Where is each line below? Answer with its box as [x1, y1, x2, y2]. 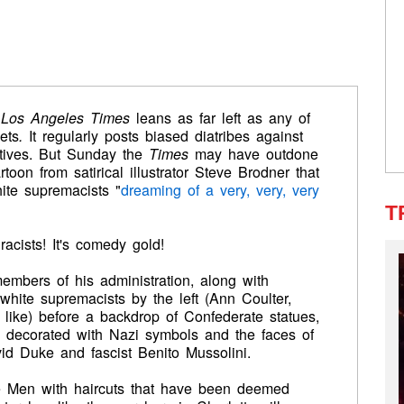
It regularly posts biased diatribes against [29, 125, 303, 146]
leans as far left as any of [130, 107, 310, 128]
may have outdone [195, 143, 318, 164]
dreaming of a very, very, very [121, 179, 319, 200]
